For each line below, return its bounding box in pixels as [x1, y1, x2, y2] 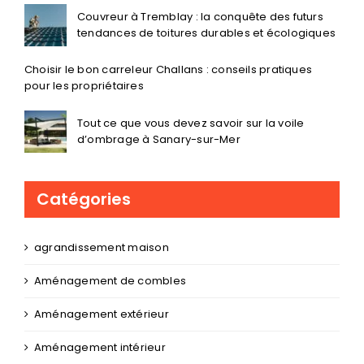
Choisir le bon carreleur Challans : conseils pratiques [24, 62, 313, 78]
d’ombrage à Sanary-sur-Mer [77, 132, 240, 148]
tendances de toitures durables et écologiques [77, 24, 336, 41]
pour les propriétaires [24, 78, 144, 94]
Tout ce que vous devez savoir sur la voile [77, 115, 305, 132]
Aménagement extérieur [34, 305, 169, 322]
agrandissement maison [34, 239, 169, 255]
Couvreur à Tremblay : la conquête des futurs [77, 8, 323, 24]
